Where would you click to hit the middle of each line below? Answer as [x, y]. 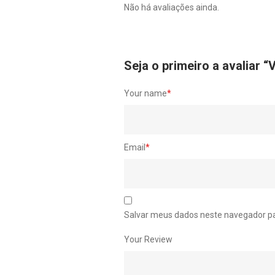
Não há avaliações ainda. [172, 8]
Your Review [148, 240]
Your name [145, 94]
